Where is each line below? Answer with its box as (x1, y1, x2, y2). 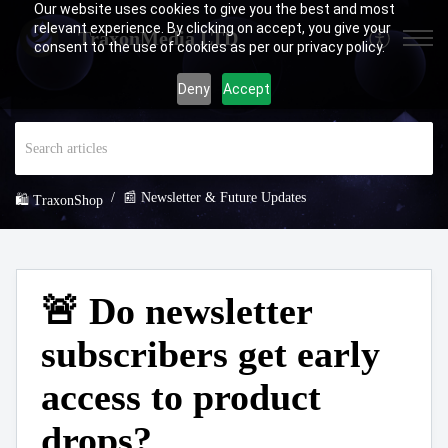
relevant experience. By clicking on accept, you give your (33, 20, 391, 36)
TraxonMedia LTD (78, 27, 238, 49)
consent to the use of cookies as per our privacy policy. (33, 39, 385, 55)
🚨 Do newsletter (41, 290, 312, 333)
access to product (41, 376, 321, 419)
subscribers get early (41, 333, 380, 376)
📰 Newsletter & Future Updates (123, 190, 306, 206)
